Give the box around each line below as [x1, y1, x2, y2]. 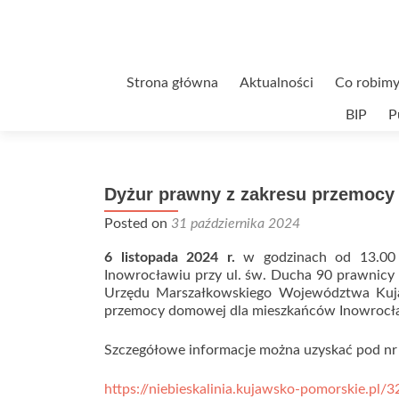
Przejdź [103, 70, 149, 85]
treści [103, 113, 138, 127]
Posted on [104, 216, 171, 231]
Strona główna [126, 76, 218, 90]
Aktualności [240, 76, 313, 90]
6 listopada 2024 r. [104, 250, 235, 265]
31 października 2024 [171, 216, 300, 231]
